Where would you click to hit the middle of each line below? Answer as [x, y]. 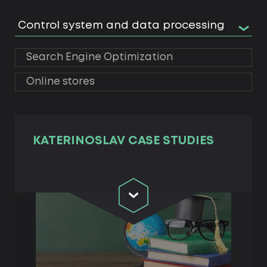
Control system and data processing [121, 26]
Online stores [60, 82]
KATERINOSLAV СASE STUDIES [123, 141]
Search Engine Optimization [100, 58]
